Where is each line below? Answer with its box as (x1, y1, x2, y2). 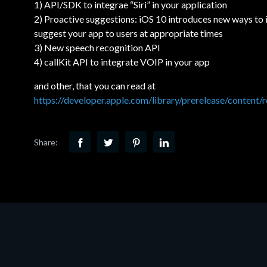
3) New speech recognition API (34, 42, 160, 53)
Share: (34, 136, 58, 147)
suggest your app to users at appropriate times (34, 27, 223, 39)
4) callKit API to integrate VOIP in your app (34, 56, 210, 67)
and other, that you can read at (34, 80, 156, 91)
